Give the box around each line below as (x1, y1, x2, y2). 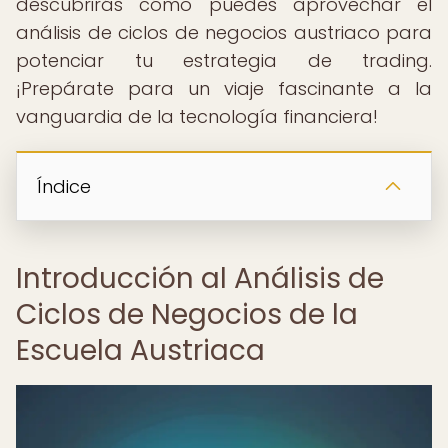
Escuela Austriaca (16, 331, 265, 370)
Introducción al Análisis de (16, 259, 384, 298)
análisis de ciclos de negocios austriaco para (16, 20, 432, 45)
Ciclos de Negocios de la (16, 295, 358, 334)
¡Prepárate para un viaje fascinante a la (16, 76, 432, 101)
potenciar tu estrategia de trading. (16, 48, 432, 73)
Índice (37, 174, 91, 199)
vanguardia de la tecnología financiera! (16, 104, 378, 129)
